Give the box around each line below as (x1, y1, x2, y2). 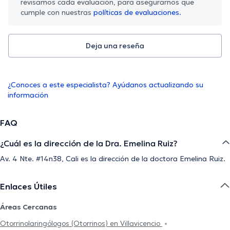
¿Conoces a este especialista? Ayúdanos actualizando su (8, 80, 203, 89)
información (8, 90, 48, 100)
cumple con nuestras (21, 7, 93, 17)
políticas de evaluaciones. (93, 7, 181, 17)
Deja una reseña (86, 41, 144, 50)
